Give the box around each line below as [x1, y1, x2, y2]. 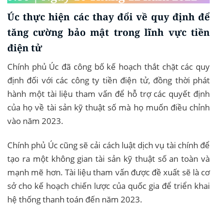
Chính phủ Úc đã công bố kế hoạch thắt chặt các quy [7, 61, 210, 73]
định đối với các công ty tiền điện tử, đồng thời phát [7, 75, 210, 86]
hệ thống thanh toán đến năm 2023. [7, 194, 142, 205]
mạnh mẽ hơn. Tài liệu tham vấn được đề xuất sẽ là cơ [7, 167, 210, 178]
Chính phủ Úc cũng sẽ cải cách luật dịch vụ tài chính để [7, 139, 210, 151]
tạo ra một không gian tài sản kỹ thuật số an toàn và [7, 153, 210, 165]
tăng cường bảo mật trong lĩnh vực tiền [7, 25, 210, 39]
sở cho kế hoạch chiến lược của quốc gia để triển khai [7, 180, 210, 192]
